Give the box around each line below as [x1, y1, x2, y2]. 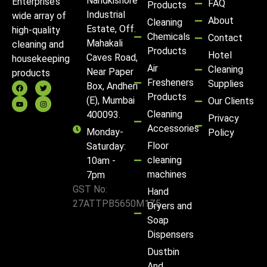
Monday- [86, 126, 123, 138]
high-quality [12, 24, 60, 36]
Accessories [147, 122, 199, 134]
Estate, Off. [86, 23, 136, 35]
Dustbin [147, 246, 179, 257]
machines [147, 168, 187, 180]
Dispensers [147, 228, 194, 240]
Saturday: [86, 140, 126, 152]
